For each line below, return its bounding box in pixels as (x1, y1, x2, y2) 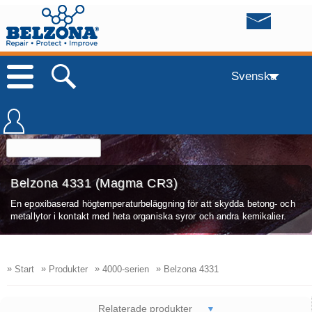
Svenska (231, 69, 276, 82)
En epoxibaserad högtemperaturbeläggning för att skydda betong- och (10, 198, 295, 209)
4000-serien (100, 263, 149, 274)
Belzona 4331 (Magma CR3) (10, 175, 178, 190)
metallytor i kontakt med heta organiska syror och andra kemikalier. (10, 210, 289, 221)
